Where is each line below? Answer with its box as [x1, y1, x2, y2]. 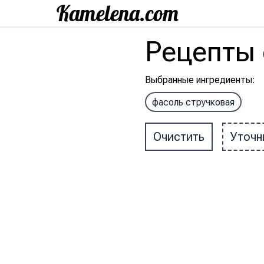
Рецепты [145, 35, 256, 68]
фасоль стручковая [152, 97, 235, 108]
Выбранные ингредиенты [145, 74, 253, 85]
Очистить [153, 130, 205, 144]
